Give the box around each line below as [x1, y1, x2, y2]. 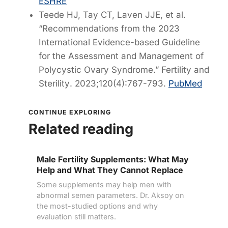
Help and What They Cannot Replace [37, 165, 183, 176]
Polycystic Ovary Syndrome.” [39, 64, 161, 75]
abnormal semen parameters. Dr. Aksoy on [37, 191, 184, 200]
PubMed [168, 78, 202, 89]
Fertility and [161, 64, 209, 75]
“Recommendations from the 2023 [39, 23, 180, 34]
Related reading [28, 121, 133, 138]
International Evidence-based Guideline [39, 37, 200, 47]
